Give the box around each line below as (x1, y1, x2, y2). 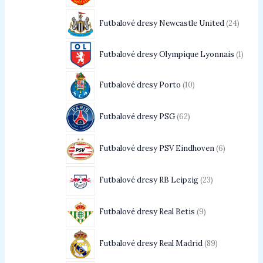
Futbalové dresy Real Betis (99, 206, 195, 217)
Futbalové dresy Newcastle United (99, 18, 224, 29)
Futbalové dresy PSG (99, 111, 175, 122)
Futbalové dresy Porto (99, 79, 181, 90)
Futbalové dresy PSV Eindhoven (99, 143, 214, 153)
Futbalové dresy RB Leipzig (99, 174, 198, 185)
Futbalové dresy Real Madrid (99, 238, 203, 248)
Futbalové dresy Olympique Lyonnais (99, 49, 234, 59)
